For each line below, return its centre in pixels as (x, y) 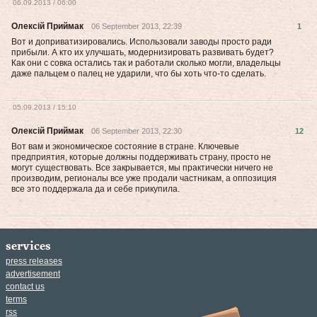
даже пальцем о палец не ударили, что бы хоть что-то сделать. (139, 74)
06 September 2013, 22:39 (137, 26)
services (28, 246)
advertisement (33, 274)
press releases (34, 261)
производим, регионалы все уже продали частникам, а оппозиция (144, 178)
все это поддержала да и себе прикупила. (96, 189)
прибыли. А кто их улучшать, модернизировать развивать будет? (143, 52)
